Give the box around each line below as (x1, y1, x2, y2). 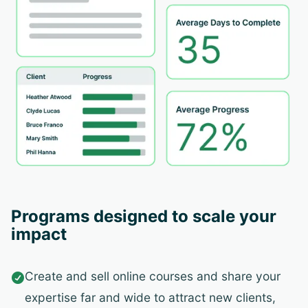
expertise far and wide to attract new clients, (25, 290, 276, 305)
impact (11, 224, 67, 245)
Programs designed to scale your (11, 206, 276, 227)
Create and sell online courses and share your (25, 269, 280, 284)
